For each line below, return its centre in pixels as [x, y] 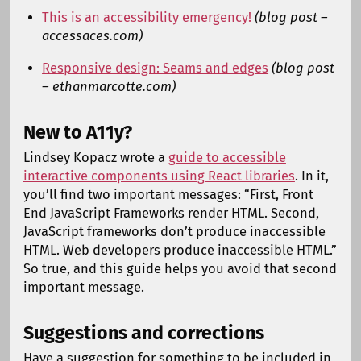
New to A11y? [77, 132]
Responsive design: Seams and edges [156, 68]
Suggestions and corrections [143, 333]
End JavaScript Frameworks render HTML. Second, [171, 213]
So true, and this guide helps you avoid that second [180, 268]
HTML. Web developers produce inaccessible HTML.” [180, 250]
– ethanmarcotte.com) [109, 86]
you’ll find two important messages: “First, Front [168, 194]
